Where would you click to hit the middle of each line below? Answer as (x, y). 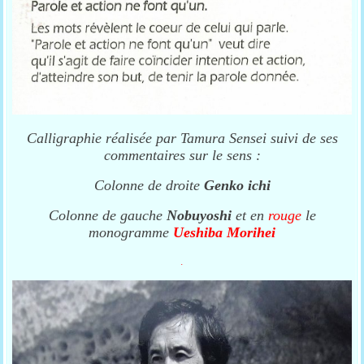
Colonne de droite (149, 185)
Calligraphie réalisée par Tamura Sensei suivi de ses (182, 138)
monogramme (131, 232)
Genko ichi (237, 185)
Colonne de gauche (107, 215)
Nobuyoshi (201, 215)
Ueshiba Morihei (224, 232)
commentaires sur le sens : (182, 155)
